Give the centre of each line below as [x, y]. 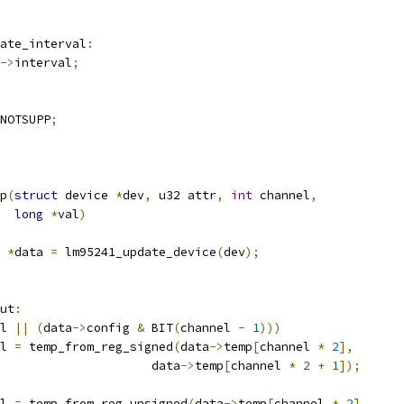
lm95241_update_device [137, 252]
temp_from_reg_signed [97, 347]
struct [36, 195]
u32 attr [184, 195]
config [112, 328]
